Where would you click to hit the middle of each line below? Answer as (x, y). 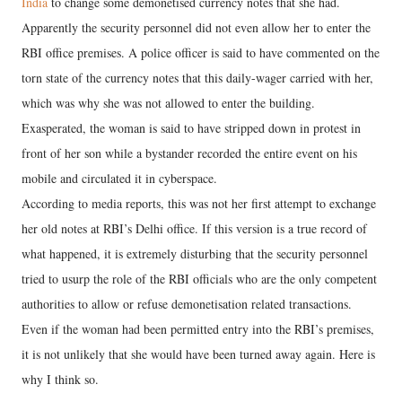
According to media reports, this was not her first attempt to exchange (199, 203)
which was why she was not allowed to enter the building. (168, 103)
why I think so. (60, 379)
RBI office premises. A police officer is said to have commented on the (201, 52)
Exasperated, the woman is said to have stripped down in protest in (191, 128)
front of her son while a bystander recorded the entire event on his (189, 153)
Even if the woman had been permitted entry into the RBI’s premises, (198, 329)
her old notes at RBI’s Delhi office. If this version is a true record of (194, 228)
